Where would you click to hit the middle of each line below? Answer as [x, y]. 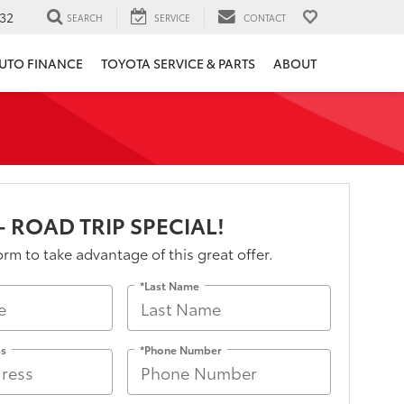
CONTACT [265, 17]
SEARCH [85, 17]
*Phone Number [181, 349]
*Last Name [170, 285]
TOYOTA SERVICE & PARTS [178, 64]
